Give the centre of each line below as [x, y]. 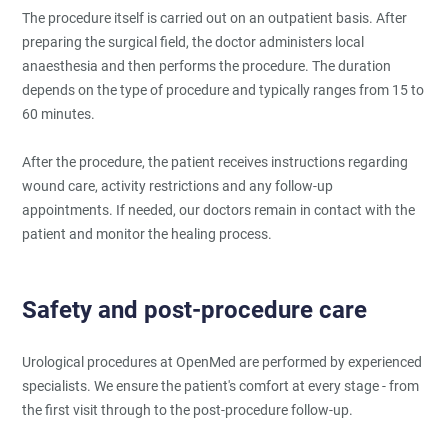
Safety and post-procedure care [195, 309]
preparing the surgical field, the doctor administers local [193, 41]
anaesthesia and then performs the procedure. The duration [207, 65]
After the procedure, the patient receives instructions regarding [215, 161]
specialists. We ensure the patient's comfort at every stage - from [221, 385]
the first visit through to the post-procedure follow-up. [188, 409]
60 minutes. [59, 113]
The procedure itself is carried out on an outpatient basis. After [215, 17]
